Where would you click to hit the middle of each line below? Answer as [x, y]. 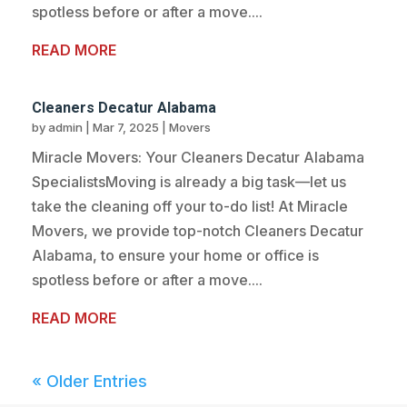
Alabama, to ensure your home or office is [175, 256]
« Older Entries [89, 382]
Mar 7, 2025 [126, 128]
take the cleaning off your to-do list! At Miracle [190, 207]
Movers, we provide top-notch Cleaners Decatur [198, 231]
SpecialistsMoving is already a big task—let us [189, 182]
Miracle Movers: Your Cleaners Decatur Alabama [198, 158]
